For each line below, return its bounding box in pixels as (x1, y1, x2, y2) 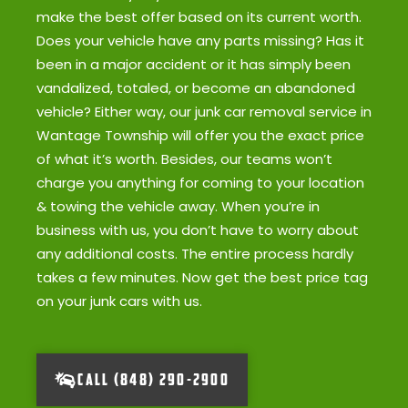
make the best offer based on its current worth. (36, 6, 362, 26)
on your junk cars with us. (36, 291, 206, 311)
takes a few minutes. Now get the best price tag (36, 267, 368, 287)
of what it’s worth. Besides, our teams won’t (36, 148, 332, 168)
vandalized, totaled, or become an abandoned (36, 77, 355, 97)
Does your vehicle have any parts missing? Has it (36, 30, 364, 50)
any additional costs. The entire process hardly (36, 243, 353, 263)
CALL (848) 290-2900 (77, 368, 230, 390)
